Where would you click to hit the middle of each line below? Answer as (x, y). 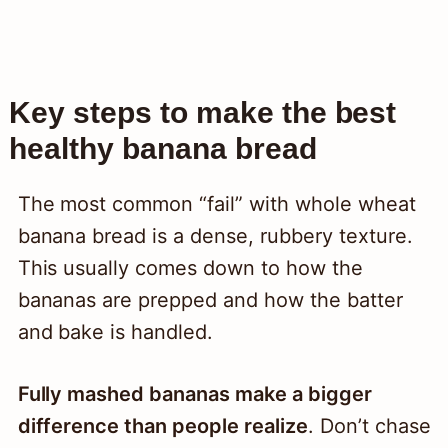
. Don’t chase (369, 426)
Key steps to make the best (202, 113)
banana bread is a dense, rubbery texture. (215, 236)
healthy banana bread (162, 149)
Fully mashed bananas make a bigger (194, 394)
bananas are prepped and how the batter (210, 300)
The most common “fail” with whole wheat (216, 204)
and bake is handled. (115, 332)
